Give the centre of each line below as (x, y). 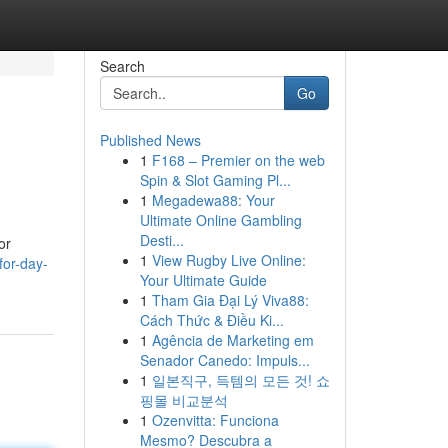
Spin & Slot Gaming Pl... (215, 180)
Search (122, 66)
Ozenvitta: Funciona (215, 420)
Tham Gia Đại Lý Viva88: (230, 300)
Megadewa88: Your (213, 200)
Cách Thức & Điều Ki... (211, 320)
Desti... (161, 240)
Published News (150, 140)
